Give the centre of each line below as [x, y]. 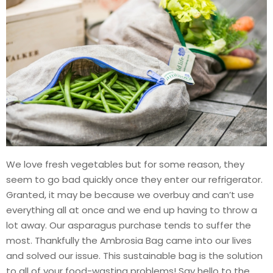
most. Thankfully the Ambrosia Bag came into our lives [129, 240]
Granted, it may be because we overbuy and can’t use [130, 194]
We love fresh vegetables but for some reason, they [125, 164]
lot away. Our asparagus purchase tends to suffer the [129, 225]
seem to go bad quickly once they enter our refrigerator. [134, 179]
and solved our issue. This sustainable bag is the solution [134, 255]
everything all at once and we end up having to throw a [132, 210]
